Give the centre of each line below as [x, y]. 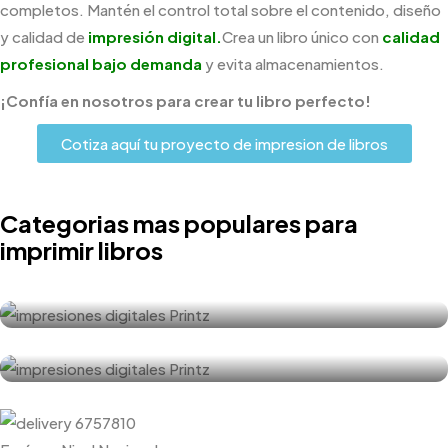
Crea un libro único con [302, 36]
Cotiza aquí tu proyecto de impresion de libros [224, 143]
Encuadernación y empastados [174, 283]
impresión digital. [155, 36]
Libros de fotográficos [134, 337]
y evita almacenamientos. [293, 63]
